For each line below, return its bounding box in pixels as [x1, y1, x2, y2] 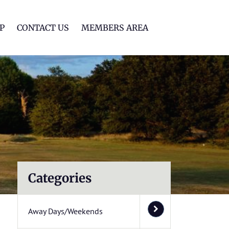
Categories [28, 170, 91, 187]
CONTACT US [17, 22, 69, 33]
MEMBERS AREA [81, 22, 148, 33]
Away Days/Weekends [28, 206, 103, 217]
